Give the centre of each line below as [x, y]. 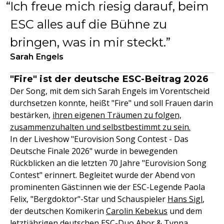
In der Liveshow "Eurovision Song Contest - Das [99, 139]
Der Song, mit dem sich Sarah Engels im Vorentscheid [110, 91]
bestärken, [31, 115]
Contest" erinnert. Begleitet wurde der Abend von [102, 175]
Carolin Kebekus [137, 211]
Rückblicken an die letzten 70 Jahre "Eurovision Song [108, 163]
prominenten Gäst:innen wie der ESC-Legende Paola [107, 187]
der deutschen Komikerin [58, 211]
